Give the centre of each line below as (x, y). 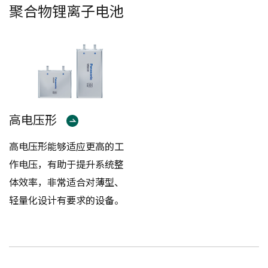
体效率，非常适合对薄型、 (67, 182)
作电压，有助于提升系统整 (67, 164)
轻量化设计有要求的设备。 (67, 200)
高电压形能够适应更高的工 (67, 146)
